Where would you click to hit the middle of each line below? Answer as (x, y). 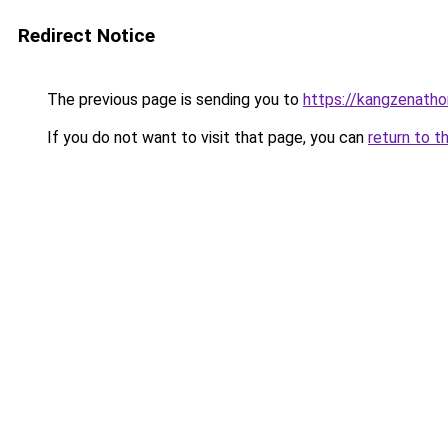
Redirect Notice (86, 35)
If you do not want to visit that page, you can (205, 137)
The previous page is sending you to (173, 99)
